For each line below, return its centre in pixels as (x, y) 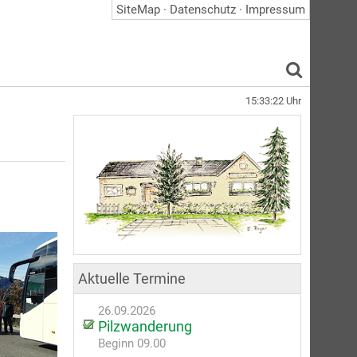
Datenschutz (203, 10)
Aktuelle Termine (132, 278)
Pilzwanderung (145, 326)
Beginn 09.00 (132, 343)
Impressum (275, 10)
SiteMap (138, 10)
